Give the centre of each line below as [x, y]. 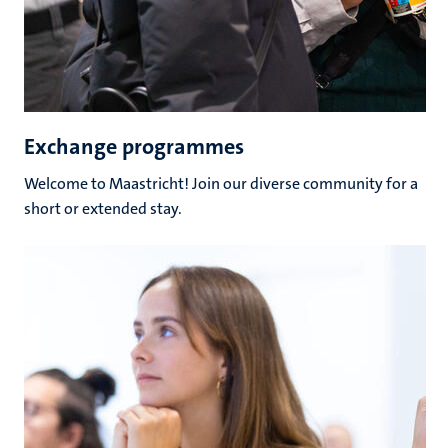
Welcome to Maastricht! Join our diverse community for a [221, 183]
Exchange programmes [134, 146]
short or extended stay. [103, 208]
